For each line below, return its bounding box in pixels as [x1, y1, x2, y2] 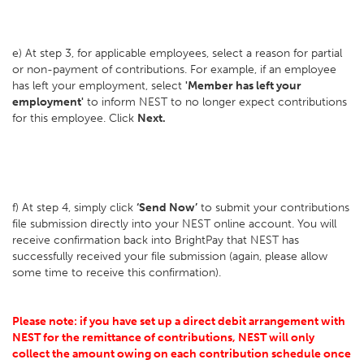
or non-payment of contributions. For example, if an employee [12, 63, 336, 76]
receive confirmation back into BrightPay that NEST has [12, 233, 299, 247]
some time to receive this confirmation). [12, 266, 221, 279]
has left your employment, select [12, 79, 185, 93]
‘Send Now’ [136, 201, 197, 214]
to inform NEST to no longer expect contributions [84, 95, 347, 109]
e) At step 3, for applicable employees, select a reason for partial [12, 46, 342, 60]
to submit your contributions [197, 201, 349, 214]
